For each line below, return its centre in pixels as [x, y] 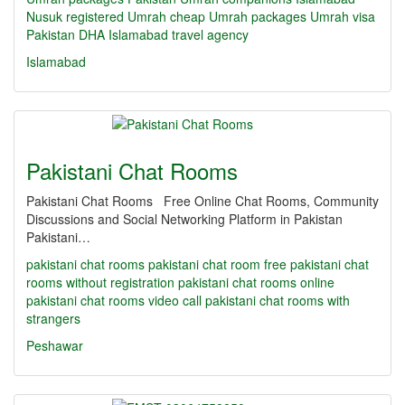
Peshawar [55, 345]
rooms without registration [100, 282]
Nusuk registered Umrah [96, 16]
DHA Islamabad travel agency [164, 34]
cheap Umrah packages [238, 16]
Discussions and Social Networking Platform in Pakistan [188, 219]
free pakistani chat [316, 264]
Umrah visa [343, 16]
